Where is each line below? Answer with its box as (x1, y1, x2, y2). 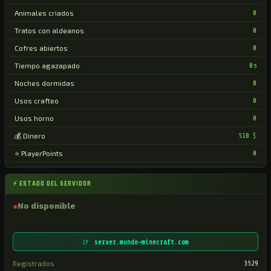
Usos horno (15, 114, 54, 122)
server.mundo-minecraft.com (91, 238, 189, 246)
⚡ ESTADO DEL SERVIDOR (13, 180, 91, 188)
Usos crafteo (15, 96, 59, 105)
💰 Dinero (15, 131, 45, 140)
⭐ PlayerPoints (15, 149, 63, 157)
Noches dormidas (15, 79, 74, 87)
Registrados (13, 259, 54, 267)
